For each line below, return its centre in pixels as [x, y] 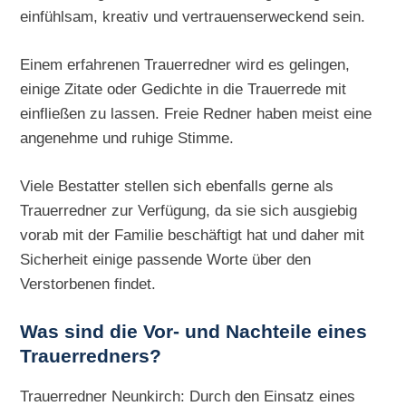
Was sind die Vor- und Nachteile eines [194, 331]
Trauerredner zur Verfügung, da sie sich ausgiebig [189, 210]
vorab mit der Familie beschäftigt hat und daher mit [193, 234]
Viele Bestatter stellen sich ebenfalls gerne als [177, 185]
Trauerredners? [91, 356]
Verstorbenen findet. [88, 283]
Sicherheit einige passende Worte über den [166, 259]
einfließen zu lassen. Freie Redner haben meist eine [196, 114]
